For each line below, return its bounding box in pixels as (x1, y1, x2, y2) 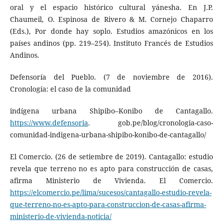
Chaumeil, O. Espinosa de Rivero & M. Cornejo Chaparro (9, 14, 214, 24)
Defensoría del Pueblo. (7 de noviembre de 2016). (9, 72, 214, 82)
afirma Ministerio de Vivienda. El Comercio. (9, 175, 214, 185)
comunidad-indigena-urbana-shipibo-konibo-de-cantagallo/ (9, 129, 206, 139)
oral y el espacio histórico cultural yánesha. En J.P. (9, 2, 214, 12)
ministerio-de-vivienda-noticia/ (9, 211, 111, 221)
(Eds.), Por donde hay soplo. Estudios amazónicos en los (9, 26, 214, 36)
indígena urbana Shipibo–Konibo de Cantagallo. (9, 106, 214, 115)
